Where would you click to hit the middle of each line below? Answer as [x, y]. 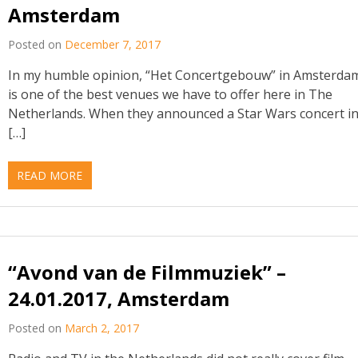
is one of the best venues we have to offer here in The [171, 94]
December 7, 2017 [113, 44]
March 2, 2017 [102, 328]
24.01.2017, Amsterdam [119, 299]
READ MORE [50, 175]
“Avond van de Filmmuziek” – [147, 272]
